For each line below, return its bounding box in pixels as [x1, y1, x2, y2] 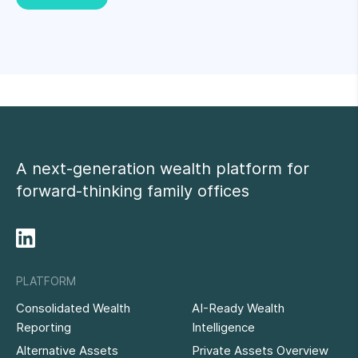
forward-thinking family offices [16, 181, 249, 201]
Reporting [16, 320, 71, 335]
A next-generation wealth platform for [16, 159, 309, 178]
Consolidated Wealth [16, 300, 130, 316]
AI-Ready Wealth [192, 300, 284, 316]
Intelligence [192, 320, 255, 335]
